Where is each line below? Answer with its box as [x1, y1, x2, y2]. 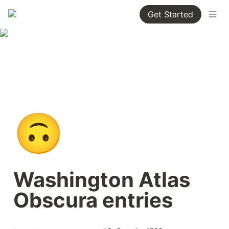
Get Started [148, 9, 193, 19]
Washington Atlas [13, 167, 190, 192]
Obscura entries [13, 188, 173, 213]
